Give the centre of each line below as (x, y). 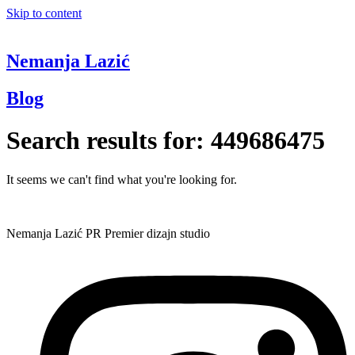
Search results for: (109, 141)
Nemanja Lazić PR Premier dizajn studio (108, 233)
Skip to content (44, 13)
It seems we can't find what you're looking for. (122, 179)
